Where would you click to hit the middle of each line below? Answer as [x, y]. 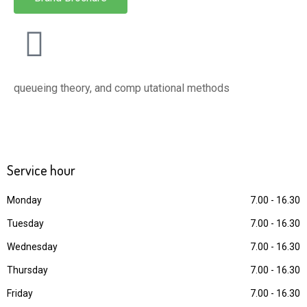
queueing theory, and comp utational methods [122, 88]
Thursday [27, 270]
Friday [20, 293]
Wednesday [32, 247]
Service [28, 170]
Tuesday [25, 223]
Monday [24, 200]
